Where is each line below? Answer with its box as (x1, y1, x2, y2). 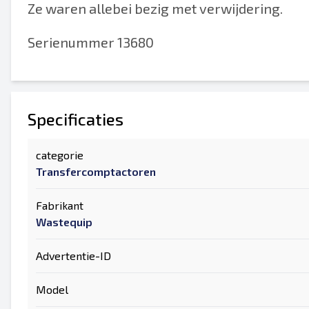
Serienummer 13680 (28, 34, 154, 50)
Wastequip (36, 215, 92, 228)
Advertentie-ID (36, 249, 111, 262)
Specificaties (28, 109, 123, 129)
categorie (36, 148, 83, 161)
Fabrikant (36, 199, 83, 212)
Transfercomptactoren (36, 165, 156, 178)
